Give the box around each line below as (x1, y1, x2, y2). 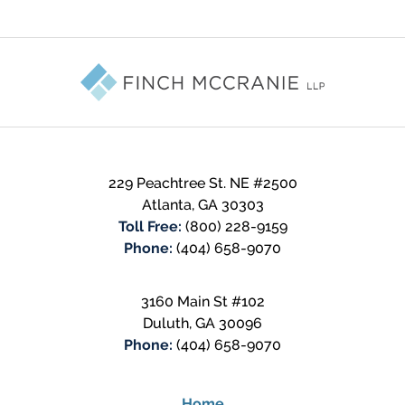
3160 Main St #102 (140, 292, 265, 310)
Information (202, 59, 280, 77)
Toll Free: (118, 217, 185, 235)
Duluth (143, 314, 189, 332)
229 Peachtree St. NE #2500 (108, 174, 297, 192)
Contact (202, 37, 256, 55)
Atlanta (141, 195, 192, 213)
